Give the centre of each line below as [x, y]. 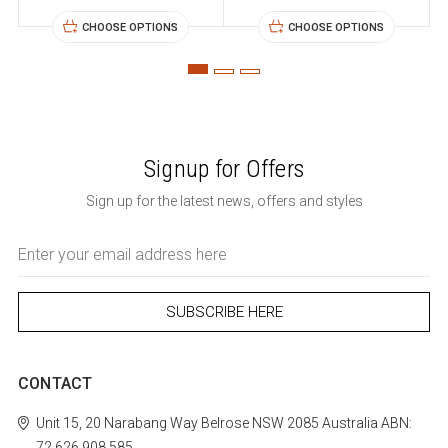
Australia [348, 423]
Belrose [223, 423]
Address [42, 262]
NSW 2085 [283, 423]
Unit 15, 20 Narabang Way [116, 423]
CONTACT [55, 384]
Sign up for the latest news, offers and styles [224, 201]
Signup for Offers [224, 169]
